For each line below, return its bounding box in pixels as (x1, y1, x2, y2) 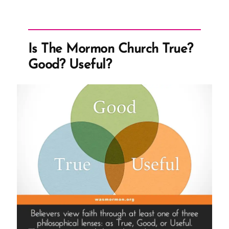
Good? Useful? (28, 58, 112, 73)
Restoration (106, 8, 153, 17)
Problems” (106, 22, 146, 31)
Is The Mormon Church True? (28, 42, 193, 57)
